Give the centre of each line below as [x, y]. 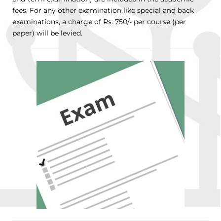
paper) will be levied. [47, 33]
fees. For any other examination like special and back [103, 10]
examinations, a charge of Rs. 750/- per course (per [99, 22]
